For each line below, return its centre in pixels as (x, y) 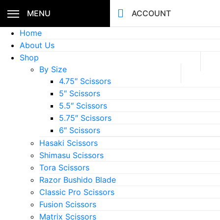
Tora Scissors (64, 167)
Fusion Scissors (68, 204)
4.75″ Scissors (85, 81)
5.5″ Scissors (83, 106)
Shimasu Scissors (71, 155)
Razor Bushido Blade (78, 180)
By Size (53, 69)
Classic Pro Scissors (77, 192)
